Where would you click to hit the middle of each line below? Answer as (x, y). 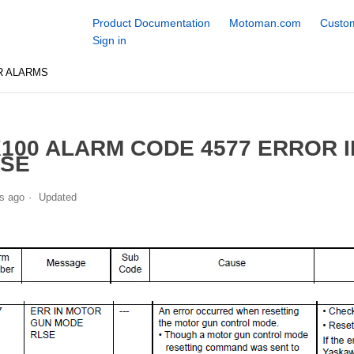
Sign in (109, 40)
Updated (57, 197)
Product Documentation (151, 23)
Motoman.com (265, 23)
